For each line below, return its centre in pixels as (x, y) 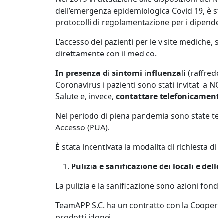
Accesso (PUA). (82, 127)
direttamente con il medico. (106, 54)
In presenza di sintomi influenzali (121, 73)
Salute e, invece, (86, 96)
